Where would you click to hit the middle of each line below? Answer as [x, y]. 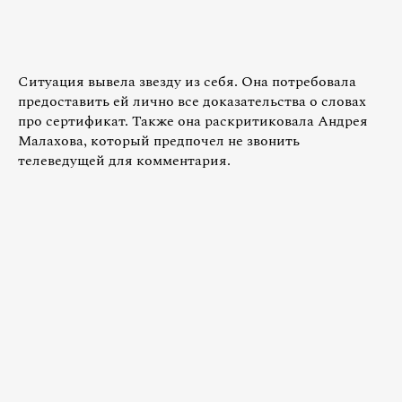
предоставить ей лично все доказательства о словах [192, 101]
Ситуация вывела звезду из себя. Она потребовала [187, 81]
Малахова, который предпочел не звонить [159, 140]
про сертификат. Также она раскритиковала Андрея [193, 121]
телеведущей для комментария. [124, 160]
